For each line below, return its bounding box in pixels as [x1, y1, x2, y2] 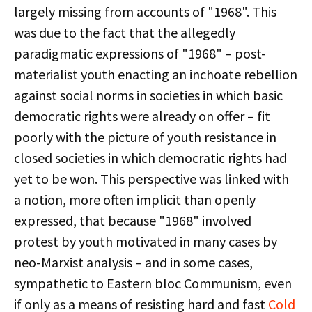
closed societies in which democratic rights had [14, 149, 287, 166]
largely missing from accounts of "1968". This [14, 3, 276, 20]
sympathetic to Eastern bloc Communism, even [14, 274, 292, 292]
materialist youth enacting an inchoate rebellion [14, 65, 297, 83]
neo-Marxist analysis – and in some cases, [14, 253, 253, 271]
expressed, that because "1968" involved [14, 212, 251, 229]
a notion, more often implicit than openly [14, 191, 256, 208]
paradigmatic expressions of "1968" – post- [14, 45, 266, 62]
